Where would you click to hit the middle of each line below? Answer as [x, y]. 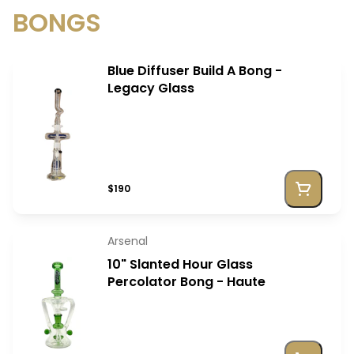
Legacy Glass [151, 88]
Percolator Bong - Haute [186, 282]
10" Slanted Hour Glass [180, 265]
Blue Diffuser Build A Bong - [195, 71]
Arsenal [128, 241]
